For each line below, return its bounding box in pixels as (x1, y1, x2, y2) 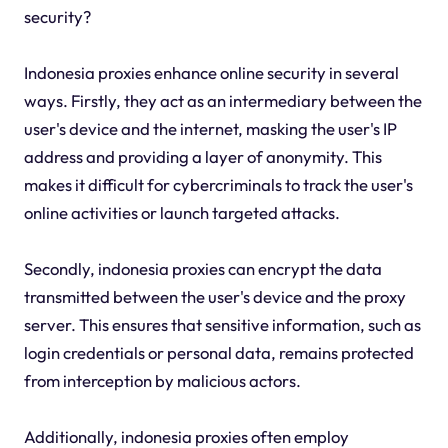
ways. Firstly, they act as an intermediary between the (23, 90, 422, 112)
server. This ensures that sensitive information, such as (23, 314, 421, 336)
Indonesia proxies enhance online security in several (23, 62, 399, 84)
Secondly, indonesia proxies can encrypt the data (23, 258, 382, 280)
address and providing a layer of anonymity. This (23, 146, 382, 168)
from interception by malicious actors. (23, 370, 301, 392)
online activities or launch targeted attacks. (23, 202, 340, 224)
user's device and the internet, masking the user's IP (23, 118, 397, 140)
